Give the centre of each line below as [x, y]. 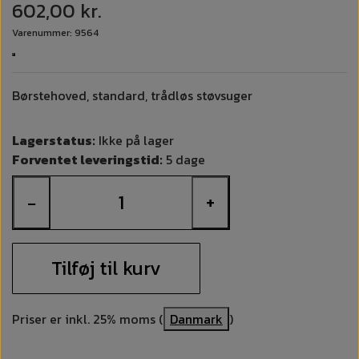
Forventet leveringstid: [87, 160]
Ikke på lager [135, 141]
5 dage [184, 160]
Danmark [196, 319]
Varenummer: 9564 [55, 33]
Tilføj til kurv [106, 268]
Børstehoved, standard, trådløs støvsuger [132, 96]
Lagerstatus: [54, 141]
